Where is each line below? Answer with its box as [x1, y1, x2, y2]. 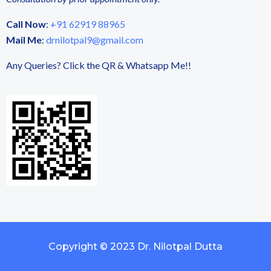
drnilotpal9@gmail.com [46, 34, 143, 46]
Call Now [6, 18, 46, 30]
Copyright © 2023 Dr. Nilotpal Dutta [48, 241, 223, 253]
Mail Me [6, 34, 42, 46]
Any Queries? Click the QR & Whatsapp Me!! [6, 59, 191, 71]
